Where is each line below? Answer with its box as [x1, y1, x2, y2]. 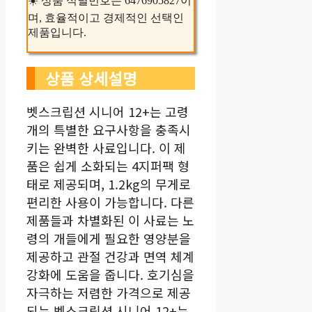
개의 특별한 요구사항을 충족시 [26, 120, 191, 139]
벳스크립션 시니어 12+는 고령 [26, 102, 189, 121]
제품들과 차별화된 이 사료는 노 [26, 211, 194, 230]
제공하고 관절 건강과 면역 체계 [26, 247, 194, 266]
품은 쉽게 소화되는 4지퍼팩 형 [26, 157, 189, 175]
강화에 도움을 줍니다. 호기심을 [26, 265, 194, 284]
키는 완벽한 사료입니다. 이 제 [26, 139, 186, 157]
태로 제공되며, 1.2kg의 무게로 [26, 175, 191, 194]
